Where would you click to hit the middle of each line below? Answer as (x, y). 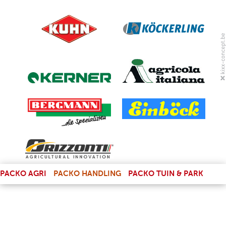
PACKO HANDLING (87, 174)
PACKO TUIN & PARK (166, 174)
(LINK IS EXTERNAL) (157, 168)
